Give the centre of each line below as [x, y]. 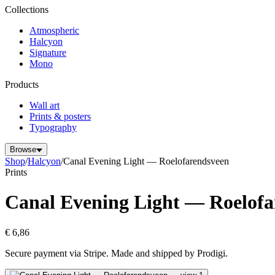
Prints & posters [60, 116]
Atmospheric [54, 30]
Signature [48, 52]
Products [22, 84]
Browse [23, 149]
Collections [27, 10]
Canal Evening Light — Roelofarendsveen [146, 161]
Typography [53, 127]
